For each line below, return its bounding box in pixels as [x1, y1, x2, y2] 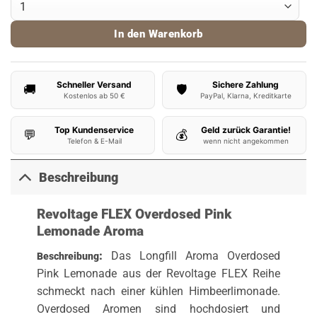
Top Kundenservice [54, 125, 134, 136]
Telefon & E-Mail [67, 137, 122, 146]
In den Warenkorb [114, 28, 203, 41]
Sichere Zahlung [212, 79, 279, 91]
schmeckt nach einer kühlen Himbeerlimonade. [36, 284, 281, 298]
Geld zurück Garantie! [200, 125, 291, 136]
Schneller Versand [57, 79, 132, 91]
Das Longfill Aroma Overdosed [110, 248, 281, 263]
